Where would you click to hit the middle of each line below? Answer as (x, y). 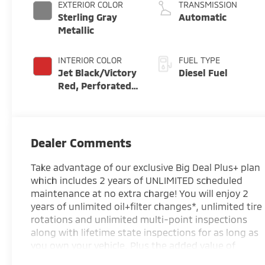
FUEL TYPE (200, 60)
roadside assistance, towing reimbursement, (132, 258)
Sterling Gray (88, 17)
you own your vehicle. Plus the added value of (133, 245)
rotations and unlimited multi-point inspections (139, 219)
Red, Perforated (95, 85)
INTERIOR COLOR (90, 60)
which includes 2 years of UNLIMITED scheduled (137, 180)
